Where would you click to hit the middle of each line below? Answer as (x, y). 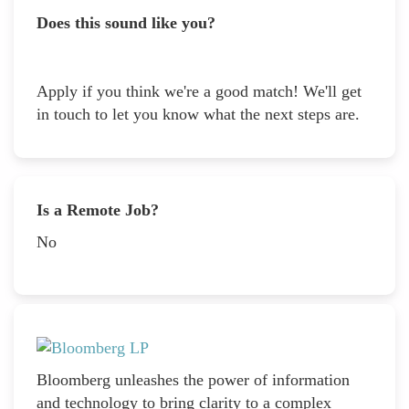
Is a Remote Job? (98, 210)
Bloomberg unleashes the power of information (193, 380)
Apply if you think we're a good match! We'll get (199, 91)
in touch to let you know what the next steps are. (198, 114)
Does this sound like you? (128, 22)
